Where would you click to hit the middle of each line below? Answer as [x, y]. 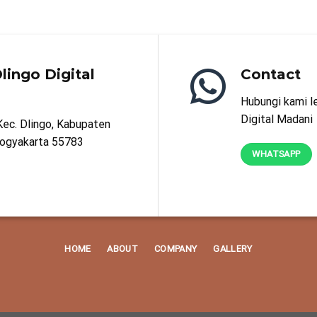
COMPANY [175, 249]
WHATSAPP [276, 154]
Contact [271, 74]
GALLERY [233, 249]
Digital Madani [277, 119]
